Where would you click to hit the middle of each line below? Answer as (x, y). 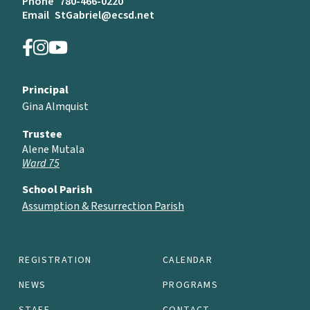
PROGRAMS (191, 285)
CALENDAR (188, 260)
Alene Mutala (53, 149)
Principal (45, 90)
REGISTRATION (55, 260)
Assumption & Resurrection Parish (103, 206)
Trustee (42, 134)
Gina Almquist (55, 106)
